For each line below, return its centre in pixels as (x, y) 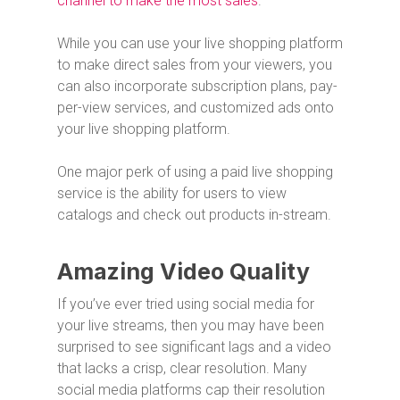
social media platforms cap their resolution (191, 389)
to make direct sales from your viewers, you (195, 64)
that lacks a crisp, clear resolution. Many (182, 368)
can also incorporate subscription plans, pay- (197, 86)
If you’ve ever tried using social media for (186, 304)
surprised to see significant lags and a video (194, 346)
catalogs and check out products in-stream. (194, 214)
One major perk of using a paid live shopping (195, 171)
